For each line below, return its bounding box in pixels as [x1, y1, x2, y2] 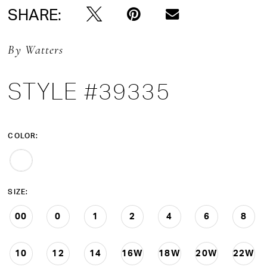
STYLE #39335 [8, 78, 170, 105]
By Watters [8, 44, 64, 57]
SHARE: [8, 4, 62, 24]
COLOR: [8, 131, 39, 140]
